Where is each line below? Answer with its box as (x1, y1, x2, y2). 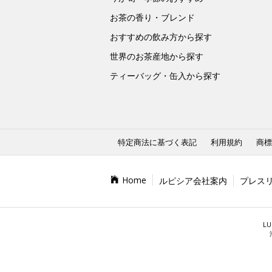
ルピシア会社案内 (159, 175, 228, 186)
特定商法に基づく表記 (117, 137, 197, 148)
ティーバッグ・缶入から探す (110, 70, 220, 81)
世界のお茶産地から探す (110, 50, 203, 62)
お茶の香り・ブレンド (110, 12, 195, 23)
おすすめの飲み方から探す (110, 31, 212, 42)
